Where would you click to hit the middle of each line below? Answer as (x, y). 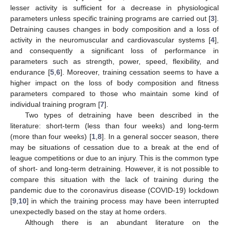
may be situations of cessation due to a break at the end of (114, 147)
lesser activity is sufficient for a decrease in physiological (114, 7)
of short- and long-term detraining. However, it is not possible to (114, 168)
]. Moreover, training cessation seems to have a (139, 72)
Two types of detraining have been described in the (122, 115)
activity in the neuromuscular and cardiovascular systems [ (110, 40)
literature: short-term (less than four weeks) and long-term (114, 125)
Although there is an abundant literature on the (122, 222)
